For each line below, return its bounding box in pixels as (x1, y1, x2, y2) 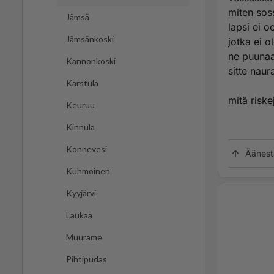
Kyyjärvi (66, 188, 96, 199)
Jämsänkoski (66, 34, 114, 45)
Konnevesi (66, 144, 107, 155)
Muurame (66, 232, 102, 243)
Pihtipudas (66, 254, 107, 265)
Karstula (66, 78, 98, 89)
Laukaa (66, 210, 92, 221)
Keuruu (66, 100, 95, 111)
